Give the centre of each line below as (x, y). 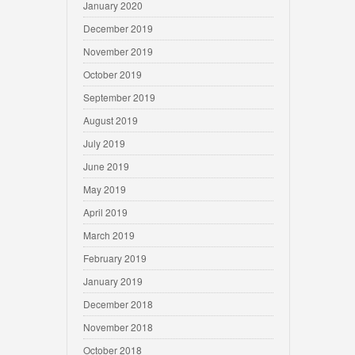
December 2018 (118, 304)
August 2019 (111, 120)
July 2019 (104, 143)
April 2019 (105, 212)
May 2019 (105, 189)
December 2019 (118, 28)
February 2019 (115, 258)
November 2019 (118, 51)
